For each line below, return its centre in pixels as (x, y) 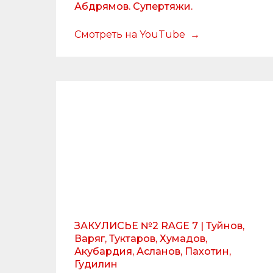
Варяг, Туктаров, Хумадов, (141, 239)
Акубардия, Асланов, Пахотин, (153, 251)
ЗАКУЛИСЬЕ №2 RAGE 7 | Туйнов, (159, 226)
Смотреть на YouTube (131, 34)
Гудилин (96, 264)
